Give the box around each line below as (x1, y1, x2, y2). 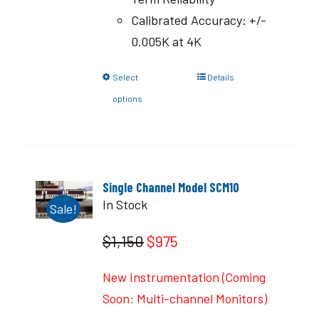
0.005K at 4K (130, 33, 202, 49)
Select (112, 71, 138, 82)
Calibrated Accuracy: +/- (130, 11, 266, 28)
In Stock (102, 197, 147, 212)
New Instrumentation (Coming (102, 269, 266, 285)
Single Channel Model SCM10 (102, 179, 239, 195)
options (112, 93, 142, 103)
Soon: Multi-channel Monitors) (102, 291, 267, 306)
